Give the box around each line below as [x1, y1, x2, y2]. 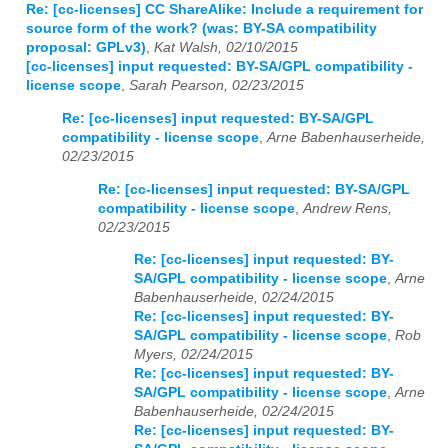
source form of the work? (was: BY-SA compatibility [26, 21, 377, 37]
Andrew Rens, [303, 200, 392, 216]
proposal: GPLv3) [26, 40, 146, 56]
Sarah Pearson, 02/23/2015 [129, 78, 304, 94]
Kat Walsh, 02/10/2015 [154, 40, 298, 56]
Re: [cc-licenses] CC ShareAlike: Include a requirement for [26, 2, 423, 18]
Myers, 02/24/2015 [134, 347, 253, 363]
